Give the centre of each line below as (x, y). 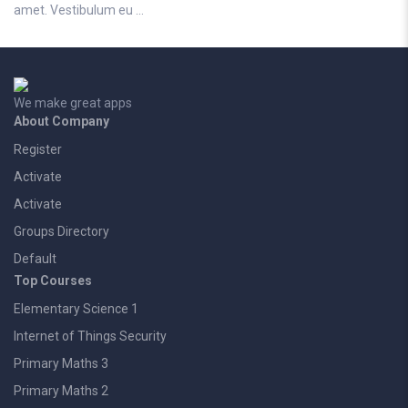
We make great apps (73, 103)
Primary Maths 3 (61, 363)
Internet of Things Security (90, 336)
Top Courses (53, 280)
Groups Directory (61, 231)
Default (35, 259)
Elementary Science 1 (76, 309)
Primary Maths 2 (61, 391)
